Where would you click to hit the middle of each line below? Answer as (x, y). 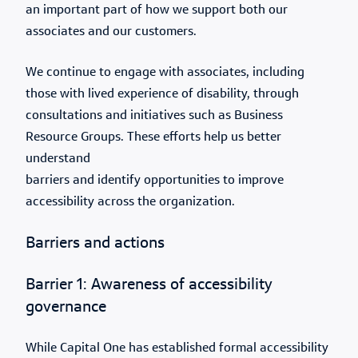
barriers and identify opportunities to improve (155, 181)
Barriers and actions (95, 244)
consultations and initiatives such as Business (154, 116)
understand (58, 159)
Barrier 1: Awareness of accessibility (149, 285)
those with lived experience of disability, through (162, 94)
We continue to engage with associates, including (165, 73)
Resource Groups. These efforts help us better (153, 137)
